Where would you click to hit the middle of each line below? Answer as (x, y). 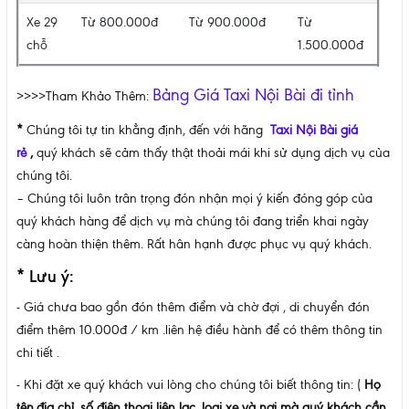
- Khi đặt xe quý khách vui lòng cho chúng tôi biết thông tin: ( (190, 385)
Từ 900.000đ (227, 23)
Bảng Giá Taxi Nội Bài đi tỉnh (253, 96)
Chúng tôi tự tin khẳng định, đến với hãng (147, 131)
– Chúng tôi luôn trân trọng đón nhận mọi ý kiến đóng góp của (194, 199)
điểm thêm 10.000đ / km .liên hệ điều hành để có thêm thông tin (199, 330)
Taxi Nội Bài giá (314, 131)
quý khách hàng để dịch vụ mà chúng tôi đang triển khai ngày (193, 222)
